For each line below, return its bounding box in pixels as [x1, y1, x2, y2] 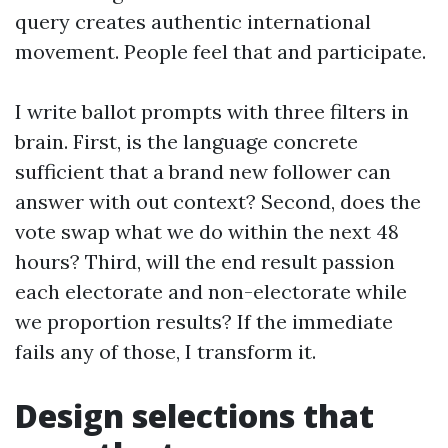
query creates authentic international [15, 8, 371, 34]
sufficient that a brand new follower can [15, 158, 391, 184]
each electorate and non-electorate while [15, 278, 407, 304]
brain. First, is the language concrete [15, 128, 358, 154]
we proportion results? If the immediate [15, 308, 393, 334]
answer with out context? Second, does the [15, 188, 421, 214]
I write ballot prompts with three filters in [15, 98, 409, 124]
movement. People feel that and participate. [15, 38, 426, 64]
